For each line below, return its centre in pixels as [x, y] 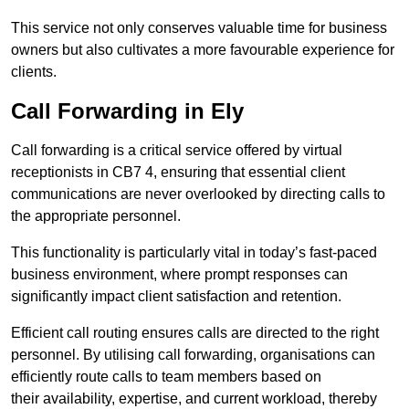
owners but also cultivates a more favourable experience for [203, 50]
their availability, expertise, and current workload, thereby [194, 399]
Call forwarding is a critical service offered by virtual [177, 151]
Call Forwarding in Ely [127, 111]
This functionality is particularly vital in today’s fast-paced [194, 253]
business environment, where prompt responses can [179, 275]
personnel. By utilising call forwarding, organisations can [193, 355]
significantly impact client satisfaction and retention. [176, 297]
